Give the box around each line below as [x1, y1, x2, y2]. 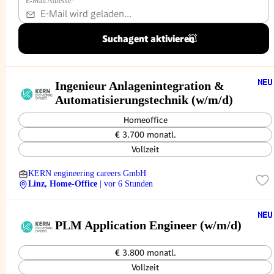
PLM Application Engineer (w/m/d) [55, 218, 242, 232]
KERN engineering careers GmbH [28, 169, 146, 178]
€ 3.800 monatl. [114, 248, 176, 257]
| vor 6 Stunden [100, 179, 153, 188]
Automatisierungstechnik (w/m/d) [55, 92, 233, 106]
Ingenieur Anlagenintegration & [55, 78, 224, 92]
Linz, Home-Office [28, 179, 97, 188]
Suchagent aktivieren [102, 32, 194, 45]
